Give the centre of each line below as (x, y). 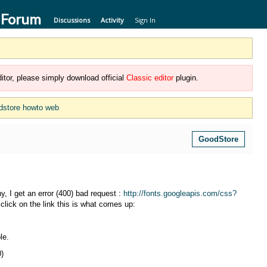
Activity (112, 20)
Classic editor (150, 78)
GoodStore (218, 139)
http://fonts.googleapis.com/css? (180, 193)
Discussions (72, 20)
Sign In (145, 20)
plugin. (186, 78)
